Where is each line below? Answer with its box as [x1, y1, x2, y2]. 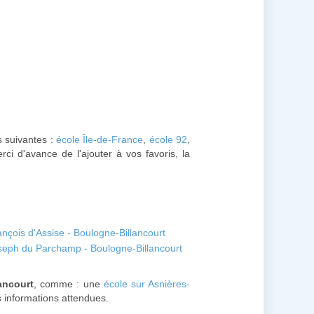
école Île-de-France [56, 134, 144, 145]
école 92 [149, 134, 188, 145]
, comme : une [34, 278, 104, 289]
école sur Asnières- [103, 278, 191, 289]
